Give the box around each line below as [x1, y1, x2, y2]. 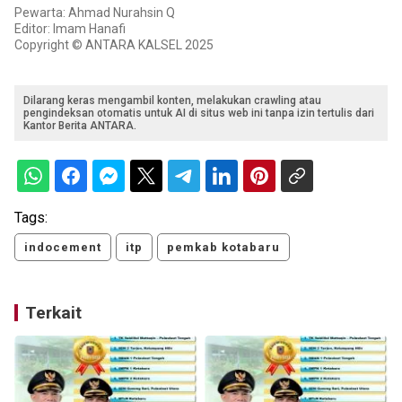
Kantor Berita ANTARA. [23, 119, 136, 133]
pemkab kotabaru [167, 240, 280, 255]
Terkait [25, 302, 82, 324]
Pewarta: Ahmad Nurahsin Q [14, 5, 175, 21]
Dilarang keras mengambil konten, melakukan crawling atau [23, 94, 321, 108]
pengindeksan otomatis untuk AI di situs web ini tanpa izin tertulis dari [23, 107, 374, 120]
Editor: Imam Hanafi [14, 22, 126, 37]
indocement [24, 240, 101, 255]
